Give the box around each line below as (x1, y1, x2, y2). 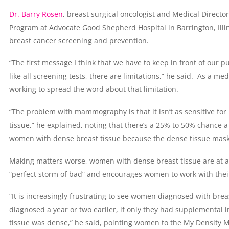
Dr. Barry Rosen (9, 9, 63, 19)
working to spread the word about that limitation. (9, 84, 178, 95)
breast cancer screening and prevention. (9, 35, 149, 45)
